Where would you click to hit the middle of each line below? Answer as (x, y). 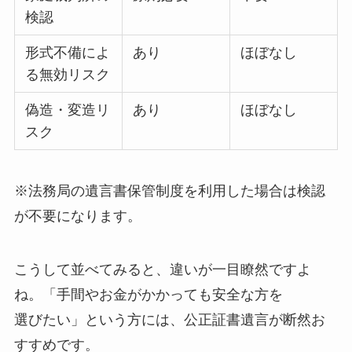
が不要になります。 (77, 216)
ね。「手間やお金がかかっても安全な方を (148, 294)
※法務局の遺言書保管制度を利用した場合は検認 (169, 191)
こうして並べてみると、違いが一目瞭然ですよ (162, 269)
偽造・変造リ (68, 110)
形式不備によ (68, 53)
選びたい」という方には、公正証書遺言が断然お (169, 319)
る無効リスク (68, 75)
